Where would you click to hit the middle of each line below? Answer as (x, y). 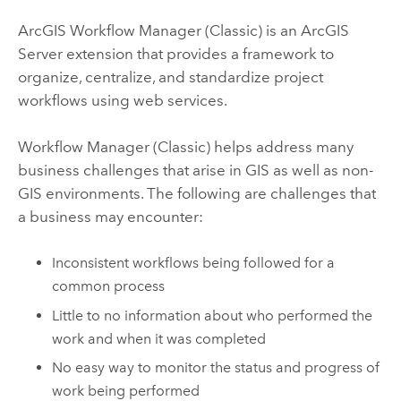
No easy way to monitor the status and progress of (216, 368)
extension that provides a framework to (198, 53)
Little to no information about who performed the (213, 315)
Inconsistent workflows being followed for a (194, 263)
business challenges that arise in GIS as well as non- (195, 170)
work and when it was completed (159, 338)
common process (109, 286)
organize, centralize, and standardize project (170, 77)
